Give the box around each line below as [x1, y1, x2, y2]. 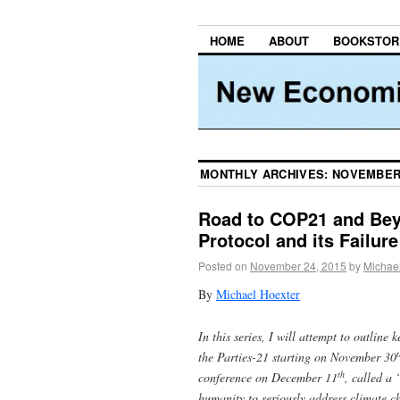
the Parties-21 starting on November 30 [198, 347, 396, 365]
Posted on [198, 258, 247, 274]
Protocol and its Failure [198, 227, 398, 254]
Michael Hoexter [216, 285, 300, 303]
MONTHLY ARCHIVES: [200, 165, 332, 183]
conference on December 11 [198, 368, 337, 386]
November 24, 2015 [250, 258, 346, 274]
